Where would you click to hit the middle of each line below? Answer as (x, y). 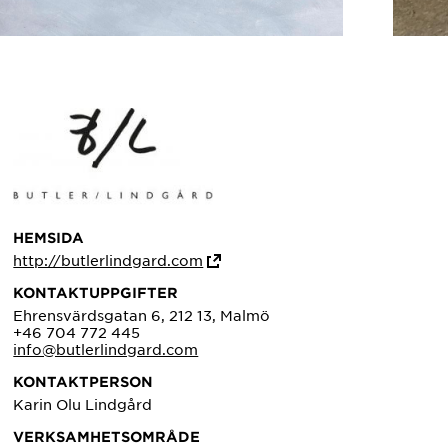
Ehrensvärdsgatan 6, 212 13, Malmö (142, 315)
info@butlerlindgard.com (106, 349)
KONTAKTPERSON (83, 382)
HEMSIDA (49, 238)
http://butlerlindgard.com (108, 260)
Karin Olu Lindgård (83, 404)
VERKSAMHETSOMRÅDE (107, 437)
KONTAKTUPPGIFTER (96, 293)
